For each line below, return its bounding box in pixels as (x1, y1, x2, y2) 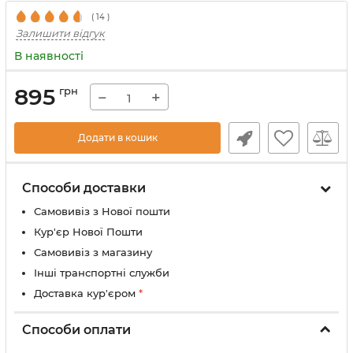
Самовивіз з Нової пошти (34, 205, 170, 217)
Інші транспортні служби (34, 266, 169, 279)
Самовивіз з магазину (34, 246, 152, 258)
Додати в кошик (77, 132, 158, 143)
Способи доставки (22, 180, 146, 195)
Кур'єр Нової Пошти (34, 225, 143, 238)
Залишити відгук (16, 27, 105, 39)
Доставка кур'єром (34, 287, 139, 299)
